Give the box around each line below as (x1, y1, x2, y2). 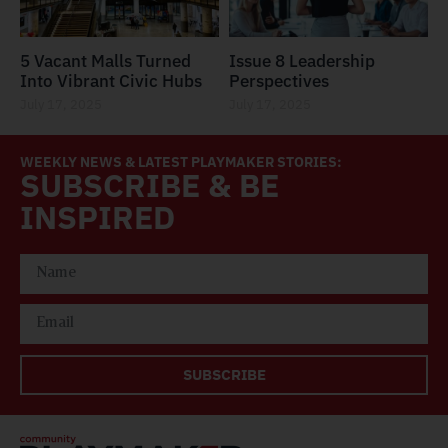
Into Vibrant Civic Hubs (20, 69, 202, 92)
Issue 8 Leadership (229, 49, 375, 72)
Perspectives (229, 69, 329, 92)
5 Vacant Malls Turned (20, 49, 191, 72)
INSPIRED (20, 195, 175, 238)
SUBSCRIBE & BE (20, 163, 279, 206)
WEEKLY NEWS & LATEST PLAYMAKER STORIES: (20, 152, 342, 171)
